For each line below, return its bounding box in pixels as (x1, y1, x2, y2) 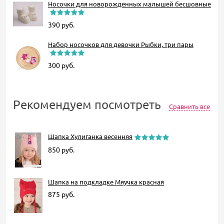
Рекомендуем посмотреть (13, 96, 164, 111)
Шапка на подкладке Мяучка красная (48, 177, 164, 186)
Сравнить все (169, 101, 210, 110)
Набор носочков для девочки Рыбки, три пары (48, 39, 193, 48)
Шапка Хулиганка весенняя (48, 131, 132, 140)
